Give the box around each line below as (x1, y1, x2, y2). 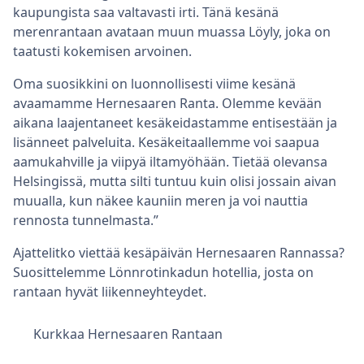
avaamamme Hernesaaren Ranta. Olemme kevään (13, 94, 322, 113)
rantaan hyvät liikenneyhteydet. (13, 283, 206, 301)
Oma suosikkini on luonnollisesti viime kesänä (13, 75, 296, 93)
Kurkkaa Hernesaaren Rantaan (33, 325, 223, 344)
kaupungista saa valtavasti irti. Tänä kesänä (13, 3, 279, 22)
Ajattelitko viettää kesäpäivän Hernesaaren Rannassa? (13, 244, 344, 262)
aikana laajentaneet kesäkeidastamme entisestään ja (13, 114, 337, 132)
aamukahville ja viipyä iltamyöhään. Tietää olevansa (13, 153, 327, 171)
